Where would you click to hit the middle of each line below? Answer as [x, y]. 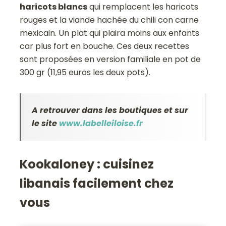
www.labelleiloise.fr [101, 124]
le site [46, 124]
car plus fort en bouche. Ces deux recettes [105, 46]
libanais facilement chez [97, 184]
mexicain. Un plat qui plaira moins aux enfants [110, 33]
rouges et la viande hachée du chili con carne [109, 20]
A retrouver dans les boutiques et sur [110, 110]
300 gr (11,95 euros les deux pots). [85, 73]
